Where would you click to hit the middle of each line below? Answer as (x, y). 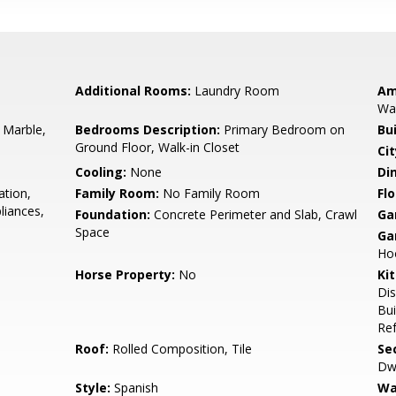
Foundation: (113, 214)
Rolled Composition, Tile (181, 349)
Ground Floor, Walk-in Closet (158, 147)
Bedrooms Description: (148, 129)
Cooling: (101, 172)
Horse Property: (126, 274)
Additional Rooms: (133, 91)
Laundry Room (236, 91)
